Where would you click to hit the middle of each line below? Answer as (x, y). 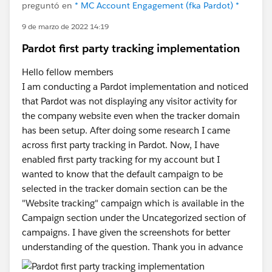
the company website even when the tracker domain (131, 116)
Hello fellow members (68, 72)
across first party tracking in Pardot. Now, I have (121, 145)
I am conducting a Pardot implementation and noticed (135, 87)
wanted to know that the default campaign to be (122, 174)
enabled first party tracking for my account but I (121, 159)
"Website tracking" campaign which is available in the (133, 203)
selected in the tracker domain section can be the (124, 189)
